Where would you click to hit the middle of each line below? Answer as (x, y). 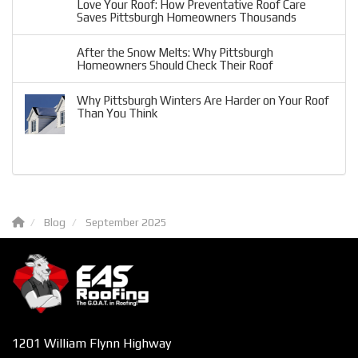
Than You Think (117, 113)
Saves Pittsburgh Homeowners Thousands (187, 18)
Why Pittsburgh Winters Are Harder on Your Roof (203, 101)
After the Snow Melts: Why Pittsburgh (175, 53)
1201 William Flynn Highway (91, 344)
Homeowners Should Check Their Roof (175, 66)
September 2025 (126, 223)
